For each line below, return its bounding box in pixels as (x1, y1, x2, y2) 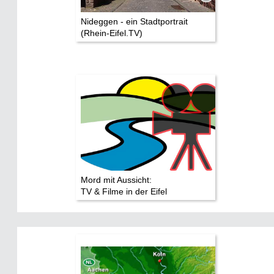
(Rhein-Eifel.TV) (81, 28, 143, 38)
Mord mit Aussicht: (81, 174, 152, 185)
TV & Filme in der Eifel (81, 186, 167, 196)
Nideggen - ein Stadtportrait (81, 16, 188, 26)
